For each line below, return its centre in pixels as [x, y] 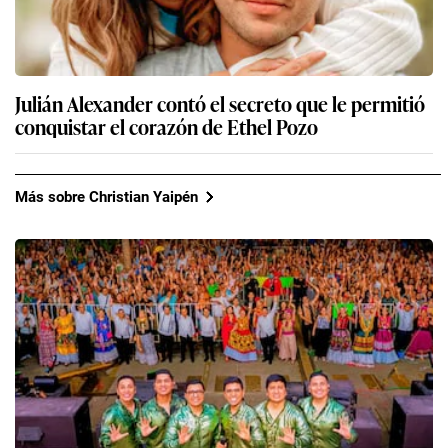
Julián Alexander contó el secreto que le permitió [220, 103]
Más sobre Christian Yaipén [106, 196]
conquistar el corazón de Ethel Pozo [166, 126]
